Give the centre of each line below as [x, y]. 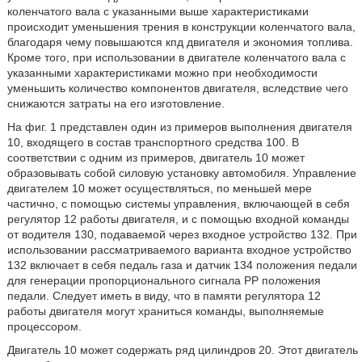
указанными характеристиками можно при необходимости [162, 73]
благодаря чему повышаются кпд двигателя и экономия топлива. [180, 42]
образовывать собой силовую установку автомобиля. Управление [181, 173]
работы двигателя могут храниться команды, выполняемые [165, 311]
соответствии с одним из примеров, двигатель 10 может [156, 158]
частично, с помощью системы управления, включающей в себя [178, 204]
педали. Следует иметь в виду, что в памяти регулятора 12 [164, 296]
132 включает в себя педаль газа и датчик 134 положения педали [182, 265]
